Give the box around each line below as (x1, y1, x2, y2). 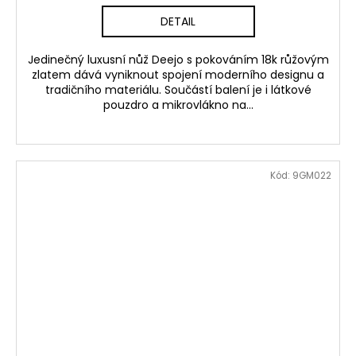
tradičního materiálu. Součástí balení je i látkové (44, 81, 311, 98)
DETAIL (161, 13, 195, 29)
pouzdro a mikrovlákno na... (103, 96, 253, 113)
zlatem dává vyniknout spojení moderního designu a (32, 66, 324, 83)
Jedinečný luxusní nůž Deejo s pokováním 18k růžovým (27, 51, 329, 68)
